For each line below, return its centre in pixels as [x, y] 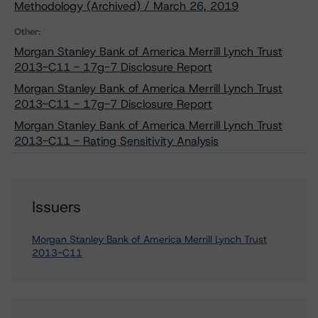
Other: [27, 32]
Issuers [56, 207]
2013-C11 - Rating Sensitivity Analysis [116, 141]
